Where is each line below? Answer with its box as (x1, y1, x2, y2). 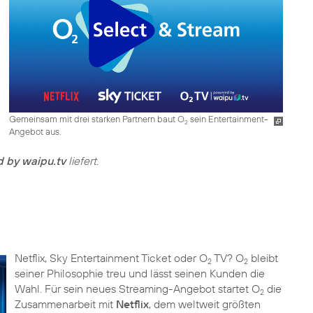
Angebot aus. (8, 125, 61, 137)
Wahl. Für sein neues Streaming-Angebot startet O (14, 282, 260, 296)
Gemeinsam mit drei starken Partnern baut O (8, 112, 184, 124)
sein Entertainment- (187, 112, 268, 124)
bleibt (247, 251, 278, 265)
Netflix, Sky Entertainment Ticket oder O (14, 251, 208, 265)
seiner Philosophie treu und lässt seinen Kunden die (14, 266, 265, 280)
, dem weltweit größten (148, 297, 261, 311)
